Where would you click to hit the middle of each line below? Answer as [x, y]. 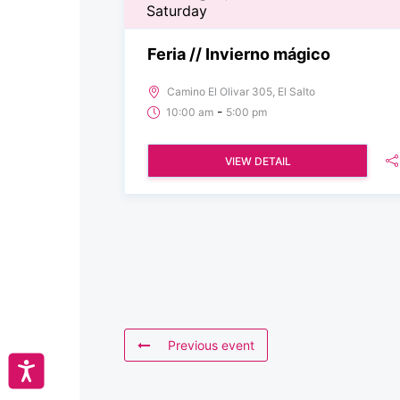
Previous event [211, 345]
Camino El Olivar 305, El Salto [241, 91]
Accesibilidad [74, 368]
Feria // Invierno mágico [239, 54]
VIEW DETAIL [258, 161]
